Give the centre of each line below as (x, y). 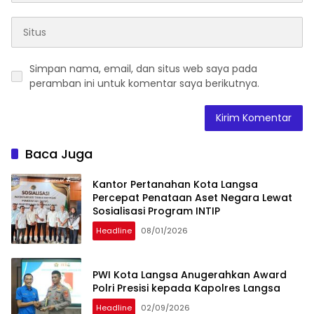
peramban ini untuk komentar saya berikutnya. (144, 84)
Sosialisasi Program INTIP (156, 211)
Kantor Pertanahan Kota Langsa (175, 184)
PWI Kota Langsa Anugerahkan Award (190, 275)
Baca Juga (59, 154)
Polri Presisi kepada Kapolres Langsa (186, 288)
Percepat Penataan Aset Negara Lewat (192, 197)
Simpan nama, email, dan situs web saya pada (143, 69)
